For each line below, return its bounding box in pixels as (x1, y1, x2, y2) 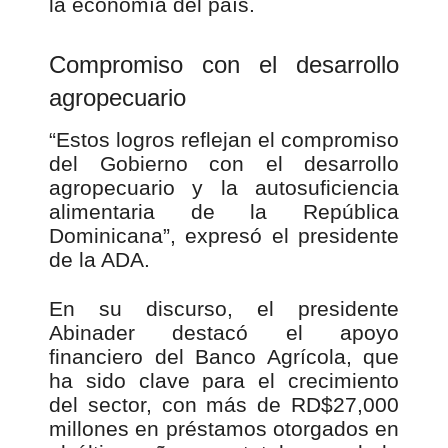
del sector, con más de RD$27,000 (49, 393, 399, 417)
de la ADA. (49, 248, 150, 272)
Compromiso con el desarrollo (49, 51, 399, 79)
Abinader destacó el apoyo (49, 321, 399, 345)
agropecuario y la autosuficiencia (49, 176, 399, 200)
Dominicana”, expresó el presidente (49, 224, 399, 248)
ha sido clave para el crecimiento (49, 369, 399, 393)
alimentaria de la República (49, 200, 399, 224)
